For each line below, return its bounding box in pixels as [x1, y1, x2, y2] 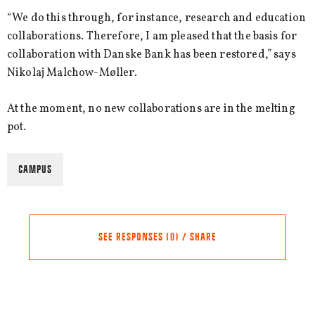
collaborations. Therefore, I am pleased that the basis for [7, 29, 297, 44]
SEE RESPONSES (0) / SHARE [98, 231, 217, 242]
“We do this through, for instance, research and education [7, 11, 307, 26]
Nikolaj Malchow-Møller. [7, 65, 137, 81]
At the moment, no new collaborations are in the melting [7, 101, 295, 117]
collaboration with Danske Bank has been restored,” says [7, 47, 296, 63]
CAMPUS [18, 165, 52, 174]
